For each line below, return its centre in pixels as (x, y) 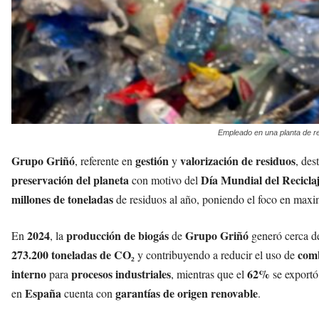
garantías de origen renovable (187, 293)
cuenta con (88, 293)
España (43, 293)
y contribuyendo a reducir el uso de (216, 255)
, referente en (105, 161)
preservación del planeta (70, 180)
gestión (152, 161)
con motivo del (165, 180)
